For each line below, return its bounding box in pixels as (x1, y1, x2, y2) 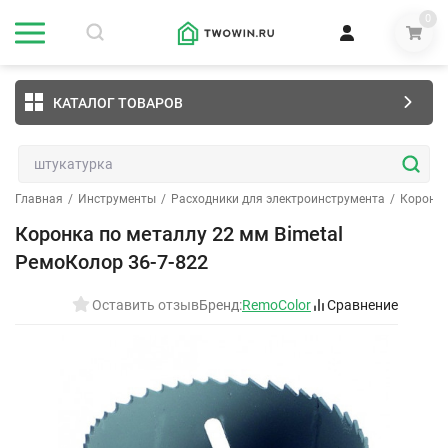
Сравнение (327, 297, 398, 313)
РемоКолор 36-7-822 (15, 250, 208, 274)
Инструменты (78, 192, 156, 206)
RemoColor (242, 297, 311, 313)
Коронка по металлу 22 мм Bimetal (15, 222, 343, 246)
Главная (15, 192, 63, 206)
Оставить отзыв (92, 297, 199, 313)
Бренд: (199, 297, 242, 313)
